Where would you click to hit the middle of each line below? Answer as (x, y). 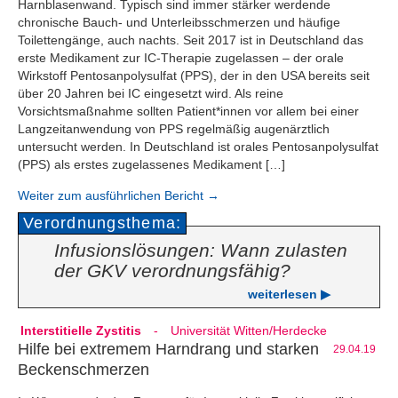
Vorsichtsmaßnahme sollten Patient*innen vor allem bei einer (188, 111)
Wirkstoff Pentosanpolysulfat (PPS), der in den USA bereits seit (194, 76)
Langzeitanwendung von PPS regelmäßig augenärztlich (174, 129)
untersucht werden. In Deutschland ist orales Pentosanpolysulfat (198, 147)
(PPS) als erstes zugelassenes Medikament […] (151, 165)
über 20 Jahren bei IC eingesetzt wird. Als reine (151, 94)
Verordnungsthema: (103, 223)
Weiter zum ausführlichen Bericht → (119, 196)
